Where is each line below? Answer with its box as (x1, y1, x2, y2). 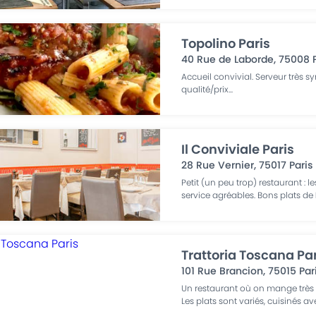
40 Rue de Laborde (181, 52, 274, 66)
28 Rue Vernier (181, 158, 255, 172)
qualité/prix (181, 83, 229, 95)
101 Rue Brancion (181, 264, 264, 278)
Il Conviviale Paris (181, 140, 295, 158)
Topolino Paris (181, 35, 271, 52)
